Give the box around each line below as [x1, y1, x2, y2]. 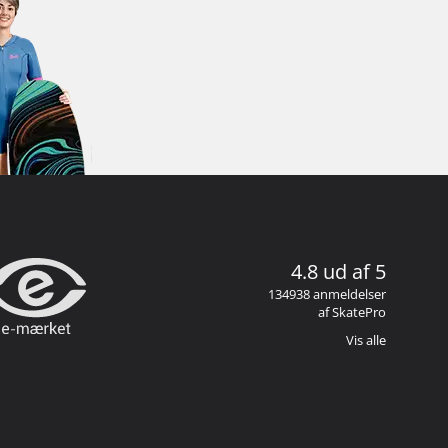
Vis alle [346, 330, 386, 349]
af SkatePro [318, 302, 386, 321]
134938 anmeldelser [268, 284, 386, 303]
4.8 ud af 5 [291, 257, 386, 285]
